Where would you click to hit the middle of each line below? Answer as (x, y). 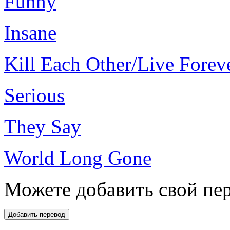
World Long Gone (78, 158)
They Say (43, 127)
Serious (34, 95)
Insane (30, 33)
